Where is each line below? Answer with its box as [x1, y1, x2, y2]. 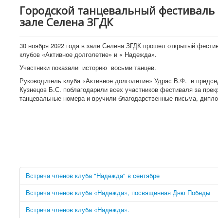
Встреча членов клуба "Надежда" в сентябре [26, 170, 160, 180]
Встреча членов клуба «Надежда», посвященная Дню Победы [26, 187, 210, 197]
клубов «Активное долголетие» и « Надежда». [19, 49, 157, 59]
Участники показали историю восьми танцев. [19, 62, 156, 72]
